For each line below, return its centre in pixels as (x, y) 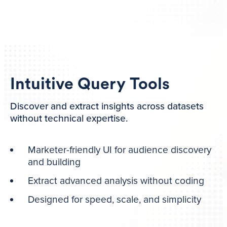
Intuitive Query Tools (90, 84)
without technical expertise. (69, 118)
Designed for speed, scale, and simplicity (115, 199)
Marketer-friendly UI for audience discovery (120, 150)
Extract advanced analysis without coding (116, 181)
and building (54, 162)
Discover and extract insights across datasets (107, 106)
